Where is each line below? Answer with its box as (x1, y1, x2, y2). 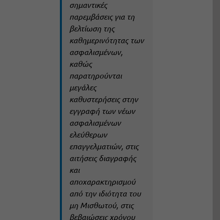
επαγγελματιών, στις (69, 141, 138, 152)
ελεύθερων (69, 129, 107, 140)
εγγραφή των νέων (69, 106, 135, 116)
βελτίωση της (69, 23, 114, 34)
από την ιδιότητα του (69, 188, 141, 199)
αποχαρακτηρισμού (69, 176, 136, 187)
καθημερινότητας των (69, 35, 144, 46)
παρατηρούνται (69, 70, 122, 81)
